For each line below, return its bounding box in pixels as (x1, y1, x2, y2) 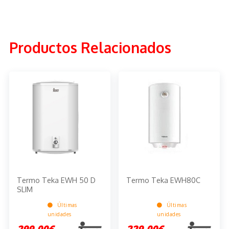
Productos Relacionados (9, 38, 171, 57)
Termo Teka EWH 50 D (16, 175, 96, 185)
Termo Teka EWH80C (126, 175, 201, 185)
